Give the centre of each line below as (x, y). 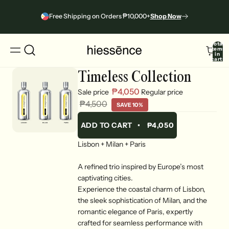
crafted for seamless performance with (140, 223)
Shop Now (166, 16)
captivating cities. (105, 178)
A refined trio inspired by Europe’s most (140, 166)
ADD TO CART (106, 125)
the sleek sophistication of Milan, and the (142, 200)
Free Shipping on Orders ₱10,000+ (99, 16)
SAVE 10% (130, 105)
